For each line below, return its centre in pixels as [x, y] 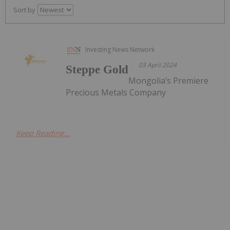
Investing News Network [120, 49]
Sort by [24, 9]
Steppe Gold [97, 69]
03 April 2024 [158, 65]
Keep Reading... [43, 133]
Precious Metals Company [116, 92]
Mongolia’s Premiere [169, 80]
